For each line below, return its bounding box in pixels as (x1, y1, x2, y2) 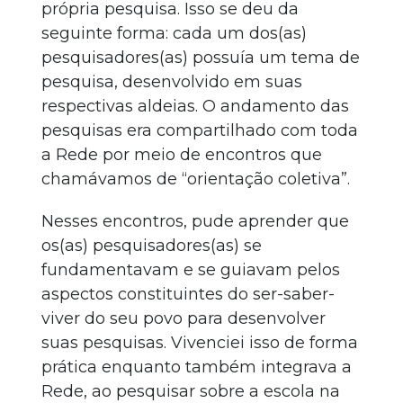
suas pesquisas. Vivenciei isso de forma (41, 333, 358, 353)
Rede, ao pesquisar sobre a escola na (41, 381, 340, 401)
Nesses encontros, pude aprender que (41, 211, 349, 231)
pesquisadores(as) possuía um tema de (41, 48, 360, 67)
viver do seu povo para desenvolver (41, 309, 326, 328)
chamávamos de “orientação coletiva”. (41, 169, 350, 189)
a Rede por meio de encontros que (41, 145, 322, 165)
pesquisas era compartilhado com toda (41, 121, 358, 140)
